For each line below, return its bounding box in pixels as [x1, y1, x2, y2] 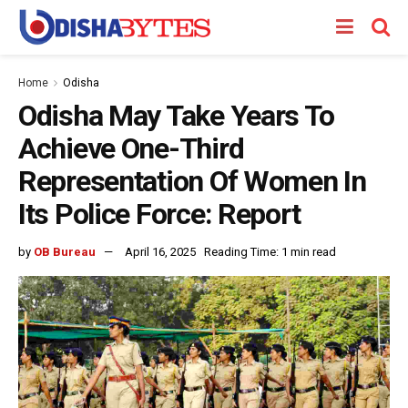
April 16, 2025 [125, 244, 196, 259]
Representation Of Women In [18, 164, 366, 199]
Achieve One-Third [18, 131, 244, 166]
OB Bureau [34, 244, 96, 259]
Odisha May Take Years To [18, 98, 334, 133]
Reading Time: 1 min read [204, 244, 336, 259]
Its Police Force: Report [18, 197, 301, 231]
